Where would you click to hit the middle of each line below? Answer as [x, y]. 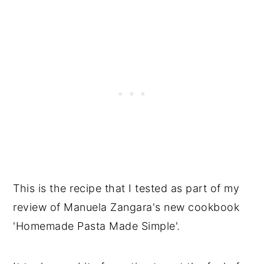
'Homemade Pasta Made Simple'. [97, 226]
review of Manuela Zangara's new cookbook [126, 207]
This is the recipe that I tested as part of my [126, 188]
